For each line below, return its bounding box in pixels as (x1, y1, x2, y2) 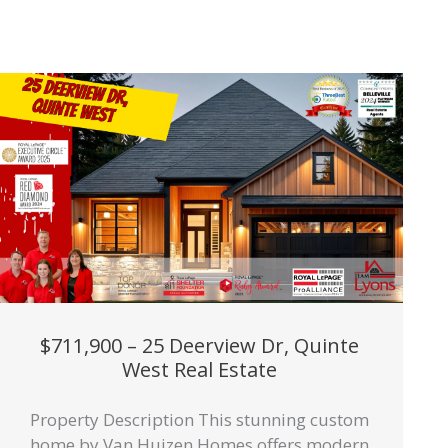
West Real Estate (121, 355, 277, 383)
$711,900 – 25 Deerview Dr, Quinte (39, 331, 359, 359)
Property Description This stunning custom (29, 408, 369, 431)
